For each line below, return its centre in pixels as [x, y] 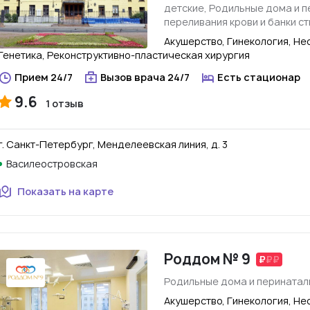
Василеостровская [52, 164]
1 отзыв [65, 103]
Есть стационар [259, 77]
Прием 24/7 [44, 77]
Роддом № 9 [207, 259]
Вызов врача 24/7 [145, 77]
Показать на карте [65, 191]
